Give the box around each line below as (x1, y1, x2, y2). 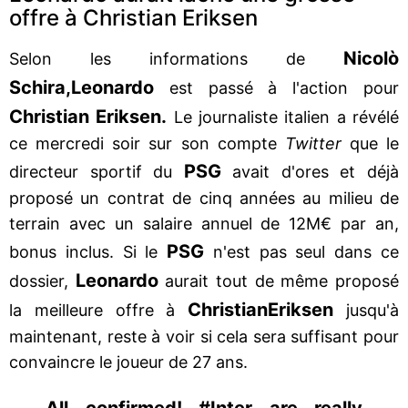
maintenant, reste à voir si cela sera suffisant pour (9, 326, 399, 346)
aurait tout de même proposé (158, 270, 400, 291)
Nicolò (343, 46, 399, 69)
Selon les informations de (9, 48, 343, 68)
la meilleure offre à (9, 300, 189, 320)
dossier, (9, 270, 76, 291)
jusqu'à (333, 300, 400, 320)
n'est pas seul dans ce (204, 241, 400, 261)
